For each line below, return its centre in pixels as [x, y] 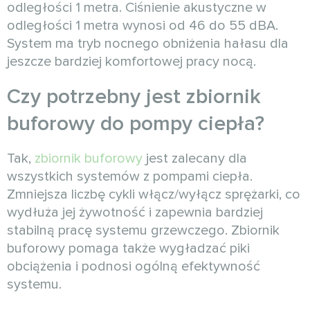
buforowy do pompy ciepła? [136, 124]
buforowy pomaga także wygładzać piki [128, 249]
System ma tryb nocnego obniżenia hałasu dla [148, 44]
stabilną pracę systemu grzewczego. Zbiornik [143, 231]
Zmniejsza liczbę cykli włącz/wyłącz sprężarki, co [154, 195]
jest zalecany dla [195, 159]
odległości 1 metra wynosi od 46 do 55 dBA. [143, 26]
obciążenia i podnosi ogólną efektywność [134, 267]
